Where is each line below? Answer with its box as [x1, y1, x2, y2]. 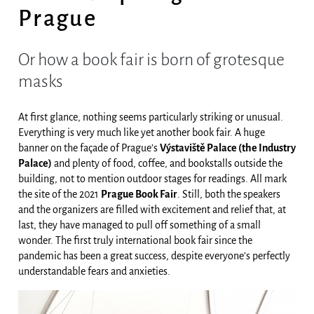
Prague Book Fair [101, 188, 177, 200]
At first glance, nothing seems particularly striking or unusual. [18, 111, 283, 123]
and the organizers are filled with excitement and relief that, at [18, 203, 286, 215]
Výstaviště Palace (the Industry [160, 142, 296, 153]
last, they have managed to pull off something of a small [18, 219, 261, 231]
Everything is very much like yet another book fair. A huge [18, 126, 265, 138]
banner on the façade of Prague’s [18, 142, 160, 153]
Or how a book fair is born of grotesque [18, 50, 285, 69]
